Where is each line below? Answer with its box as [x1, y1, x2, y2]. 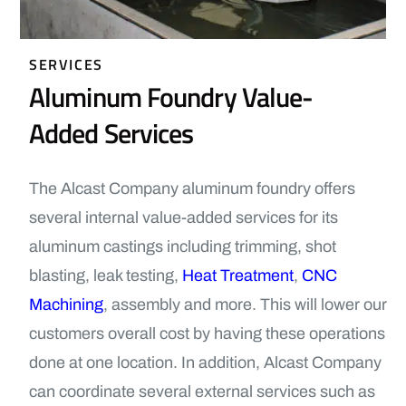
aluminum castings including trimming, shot [29, 237, 336, 256]
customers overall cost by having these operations [29, 324, 385, 343]
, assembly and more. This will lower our [103, 295, 387, 314]
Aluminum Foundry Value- [29, 76, 314, 118]
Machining [29, 295, 103, 314]
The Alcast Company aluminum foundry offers [29, 179, 355, 198]
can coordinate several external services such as [29, 382, 375, 401]
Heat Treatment [182, 266, 294, 285]
